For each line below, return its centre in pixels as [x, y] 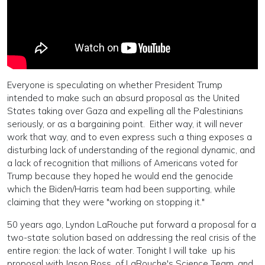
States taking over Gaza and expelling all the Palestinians [125, 111]
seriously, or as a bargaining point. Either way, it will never [125, 124]
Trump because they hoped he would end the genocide [120, 176]
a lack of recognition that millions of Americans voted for [122, 163]
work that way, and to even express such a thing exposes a [130, 137]
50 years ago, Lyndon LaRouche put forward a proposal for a [132, 224]
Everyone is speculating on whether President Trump [115, 85]
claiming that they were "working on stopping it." [106, 202]
